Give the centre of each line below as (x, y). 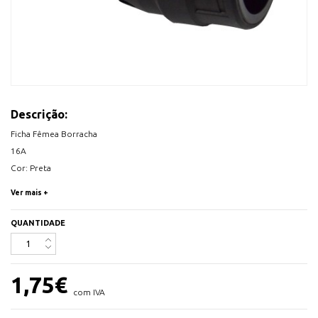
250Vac (25, 185)
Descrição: (39, 115)
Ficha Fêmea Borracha (54, 134)
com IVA (89, 292)
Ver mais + (29, 193)
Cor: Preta (31, 168)
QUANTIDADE (38, 223)
